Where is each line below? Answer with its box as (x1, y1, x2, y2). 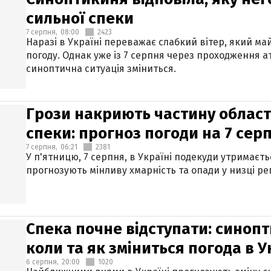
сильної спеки (26, 9, 134, 28)
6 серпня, (26, 258, 59, 266)
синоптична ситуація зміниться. (26, 63, 176, 74)
